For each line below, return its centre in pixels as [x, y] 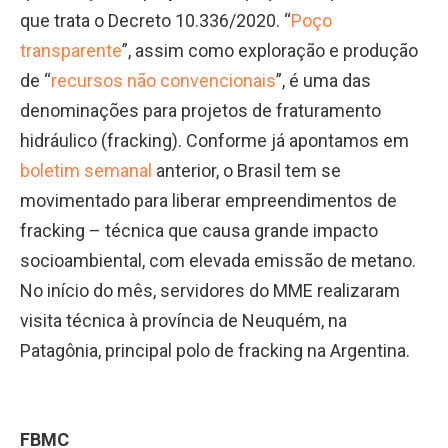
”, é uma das [323, 81]
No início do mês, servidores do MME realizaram [210, 291]
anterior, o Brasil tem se [246, 171]
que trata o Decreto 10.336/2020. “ [155, 21]
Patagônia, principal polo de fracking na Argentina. [215, 351]
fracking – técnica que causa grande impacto [199, 231]
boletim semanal [86, 171]
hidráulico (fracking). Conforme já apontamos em [214, 141]
